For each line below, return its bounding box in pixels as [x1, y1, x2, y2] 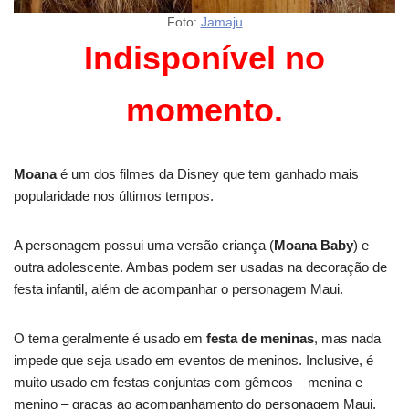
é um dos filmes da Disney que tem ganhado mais [57, 166, 359, 182]
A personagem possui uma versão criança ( [14, 237, 274, 253]
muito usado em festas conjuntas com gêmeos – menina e [14, 374, 362, 390]
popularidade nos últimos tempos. [14, 188, 214, 204]
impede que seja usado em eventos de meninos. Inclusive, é [14, 352, 373, 368]
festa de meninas [206, 330, 314, 346]
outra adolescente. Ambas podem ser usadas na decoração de [14, 259, 387, 275]
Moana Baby [274, 237, 353, 253]
